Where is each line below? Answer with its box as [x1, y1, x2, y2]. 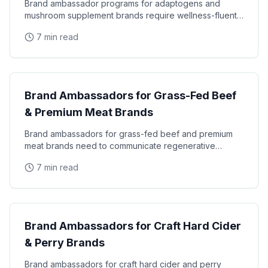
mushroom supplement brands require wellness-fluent [25, 10, 237, 20]
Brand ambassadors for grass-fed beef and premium [25, 129, 233, 139]
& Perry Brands [25, 236, 105, 249]
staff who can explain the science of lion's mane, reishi [25, 22, 240, 32]
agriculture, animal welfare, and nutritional [25, 153, 188, 163]
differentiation [25, 165, 79, 175]
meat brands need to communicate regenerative [25, 141, 215, 151]
